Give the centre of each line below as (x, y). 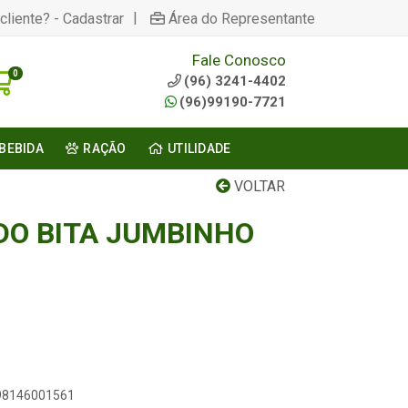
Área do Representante (242, 18)
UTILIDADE (199, 148)
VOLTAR (258, 186)
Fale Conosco (239, 60)
